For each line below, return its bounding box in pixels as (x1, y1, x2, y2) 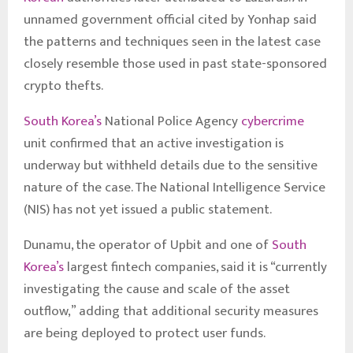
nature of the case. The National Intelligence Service (24, 176, 325, 199)
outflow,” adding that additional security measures (24, 299, 318, 322)
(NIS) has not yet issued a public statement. (24, 198, 272, 221)
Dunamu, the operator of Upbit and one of (24, 233, 272, 256)
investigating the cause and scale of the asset (24, 277, 290, 300)
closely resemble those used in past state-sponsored (24, 52, 327, 75)
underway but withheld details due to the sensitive (24, 154, 318, 176)
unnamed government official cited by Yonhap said (24, 8, 317, 31)
